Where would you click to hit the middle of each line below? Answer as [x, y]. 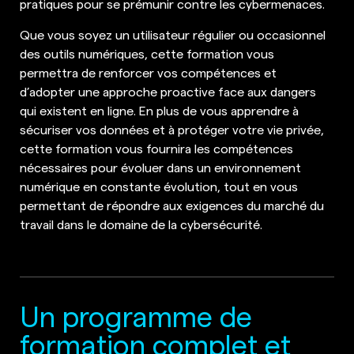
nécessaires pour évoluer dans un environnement [160, 166]
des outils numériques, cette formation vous [147, 53]
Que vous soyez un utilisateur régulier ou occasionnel [173, 34]
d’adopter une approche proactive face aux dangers [168, 90]
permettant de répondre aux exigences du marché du [172, 204]
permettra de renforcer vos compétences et [148, 72]
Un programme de [136, 314]
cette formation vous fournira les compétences [156, 147]
